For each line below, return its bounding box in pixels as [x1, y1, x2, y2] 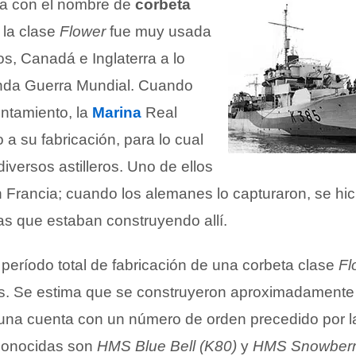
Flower [60, 23, 106, 40]
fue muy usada [106, 23, 211, 40]
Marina [92, 104, 141, 121]
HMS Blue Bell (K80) [97, 338, 237, 354]
